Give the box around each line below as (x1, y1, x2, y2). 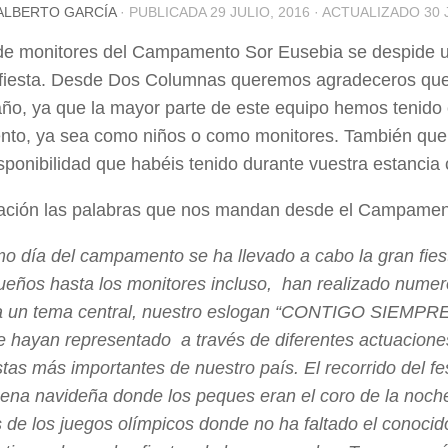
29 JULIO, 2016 (210, 3, 310, 20)
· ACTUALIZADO (310, 3, 424, 20)
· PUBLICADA (120, 3, 210, 20)
